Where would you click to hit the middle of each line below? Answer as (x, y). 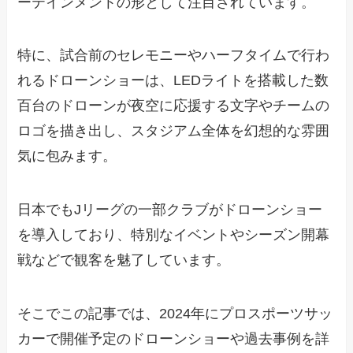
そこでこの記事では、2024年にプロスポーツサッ (175, 314)
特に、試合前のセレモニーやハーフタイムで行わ (174, 56)
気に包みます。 (67, 156)
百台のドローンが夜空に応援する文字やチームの (174, 106)
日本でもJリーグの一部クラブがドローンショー (170, 210)
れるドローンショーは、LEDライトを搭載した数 (173, 81)
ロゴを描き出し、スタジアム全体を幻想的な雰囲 (174, 131)
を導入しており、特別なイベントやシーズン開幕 (174, 235)
